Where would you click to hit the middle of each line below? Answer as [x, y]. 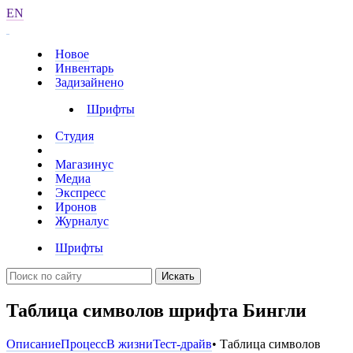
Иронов [76, 207]
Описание [33, 344]
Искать [178, 276]
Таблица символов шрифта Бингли [156, 310]
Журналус [82, 221]
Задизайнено [89, 82]
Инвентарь [84, 68]
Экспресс [80, 193]
